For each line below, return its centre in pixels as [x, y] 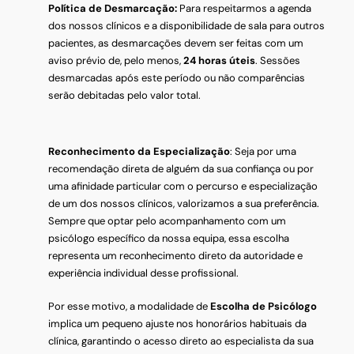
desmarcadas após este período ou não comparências [177, 78]
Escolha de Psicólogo [264, 307]
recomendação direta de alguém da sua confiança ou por [181, 169]
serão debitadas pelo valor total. [125, 96]
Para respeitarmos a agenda [245, 9]
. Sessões [278, 61]
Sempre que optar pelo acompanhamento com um [168, 221]
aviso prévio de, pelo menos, [116, 61]
